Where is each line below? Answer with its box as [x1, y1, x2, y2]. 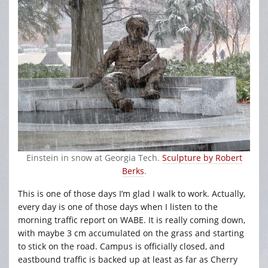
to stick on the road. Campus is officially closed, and [18, 240, 225, 252]
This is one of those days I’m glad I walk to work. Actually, [18, 188, 245, 200]
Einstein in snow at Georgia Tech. [26, 152, 162, 164]
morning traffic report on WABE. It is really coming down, [18, 214, 245, 226]
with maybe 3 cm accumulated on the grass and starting [18, 227, 244, 239]
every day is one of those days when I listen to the [18, 201, 218, 213]
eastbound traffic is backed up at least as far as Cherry [18, 254, 237, 266]
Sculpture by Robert [162, 152, 242, 164]
